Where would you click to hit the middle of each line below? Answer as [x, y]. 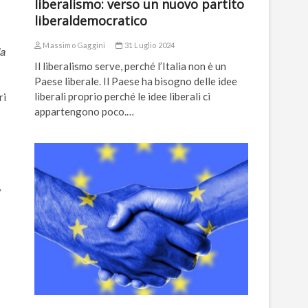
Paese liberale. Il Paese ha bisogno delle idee [136, 81]
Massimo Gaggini [74, 45]
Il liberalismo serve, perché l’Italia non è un [130, 66]
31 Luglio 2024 [149, 45]
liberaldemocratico [91, 21]
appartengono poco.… [84, 112]
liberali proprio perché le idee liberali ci [122, 97]
